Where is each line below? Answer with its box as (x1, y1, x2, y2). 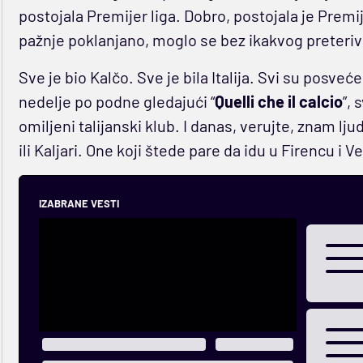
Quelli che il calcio (214, 92, 343, 112)
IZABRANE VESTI (38, 197, 119, 211)
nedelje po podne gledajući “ (18, 92, 215, 112)
